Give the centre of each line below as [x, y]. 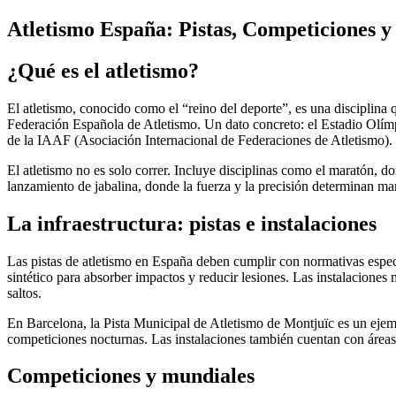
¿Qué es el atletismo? [103, 70]
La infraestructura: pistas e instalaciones [192, 223]
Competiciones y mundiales [131, 376]
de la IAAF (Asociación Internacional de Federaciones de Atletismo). [200, 140]
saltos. [24, 293]
